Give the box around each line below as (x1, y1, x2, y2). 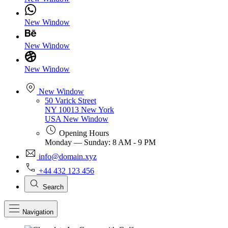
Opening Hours (59, 129, 109, 137)
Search (43, 183, 64, 191)
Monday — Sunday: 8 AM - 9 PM (45, 138, 156, 147)
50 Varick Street (45, 96, 96, 105)
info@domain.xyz (39, 152, 97, 161)
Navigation (22, 208, 53, 216)
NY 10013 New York (45, 105, 114, 114)
